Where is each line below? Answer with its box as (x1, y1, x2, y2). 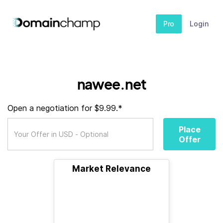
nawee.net (77, 75, 146, 93)
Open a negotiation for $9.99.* (7, 103, 122, 113)
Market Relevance (72, 164, 151, 174)
